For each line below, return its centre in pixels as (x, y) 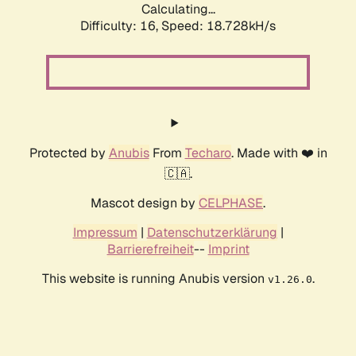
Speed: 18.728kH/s (219, 26)
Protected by (69, 153)
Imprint (228, 250)
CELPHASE (231, 203)
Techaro (208, 153)
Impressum (105, 233)
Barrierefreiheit (150, 250)
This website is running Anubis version (155, 279)
